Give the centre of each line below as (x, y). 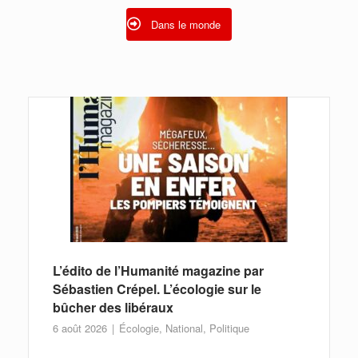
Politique (229, 328)
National (184, 328)
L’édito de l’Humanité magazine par (158, 271)
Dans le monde (186, 25)
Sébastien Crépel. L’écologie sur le (157, 289)
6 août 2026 (82, 328)
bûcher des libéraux (113, 308)
